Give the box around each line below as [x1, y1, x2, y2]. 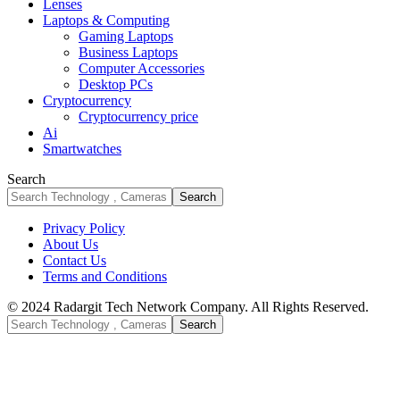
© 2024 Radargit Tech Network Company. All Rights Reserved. [7, 299, 369, 314]
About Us [43, 237, 98, 252]
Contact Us [43, 253, 106, 268]
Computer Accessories [79, 61, 204, 76]
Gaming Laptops [79, 29, 173, 44]
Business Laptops [79, 45, 178, 60]
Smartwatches [43, 141, 121, 156]
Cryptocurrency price [79, 109, 198, 124]
